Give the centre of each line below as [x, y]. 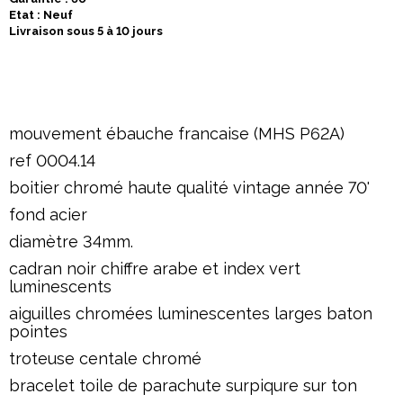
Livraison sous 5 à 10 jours [86, 31]
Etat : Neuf [41, 15]
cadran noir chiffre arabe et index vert [155, 269]
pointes [38, 331]
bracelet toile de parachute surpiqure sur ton [183, 385]
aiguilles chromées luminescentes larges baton [191, 313]
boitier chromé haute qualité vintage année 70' [189, 188]
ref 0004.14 [52, 161]
